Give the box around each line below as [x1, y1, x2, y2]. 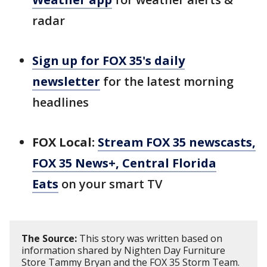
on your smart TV [58, 176, 162, 192]
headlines [32, 94, 89, 110]
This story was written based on [77, 232, 222, 245]
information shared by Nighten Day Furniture [21, 244, 225, 257]
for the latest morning [100, 73, 234, 89]
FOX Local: [32, 134, 95, 150]
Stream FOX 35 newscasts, [98, 134, 256, 150]
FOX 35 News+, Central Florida [32, 155, 216, 171]
